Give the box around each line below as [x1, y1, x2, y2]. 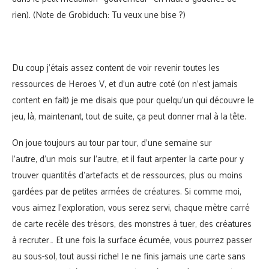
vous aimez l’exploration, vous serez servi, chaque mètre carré [12, 199, 250, 216]
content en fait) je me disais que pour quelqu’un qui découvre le [12, 91, 254, 108]
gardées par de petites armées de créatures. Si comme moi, [12, 183, 241, 199]
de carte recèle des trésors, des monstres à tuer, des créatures [12, 215, 252, 232]
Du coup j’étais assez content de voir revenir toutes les [12, 59, 220, 76]
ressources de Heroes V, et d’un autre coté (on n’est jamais [12, 75, 238, 92]
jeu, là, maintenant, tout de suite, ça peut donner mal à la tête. [12, 107, 246, 124]
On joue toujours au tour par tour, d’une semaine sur [12, 134, 212, 151]
